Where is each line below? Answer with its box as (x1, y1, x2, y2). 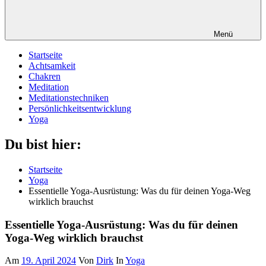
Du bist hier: (5, 136, 81, 152)
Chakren (28, 71, 61, 81)
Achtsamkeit (28, 61, 75, 71)
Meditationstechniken (28, 93, 109, 103)
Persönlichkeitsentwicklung (28, 103, 131, 113)
